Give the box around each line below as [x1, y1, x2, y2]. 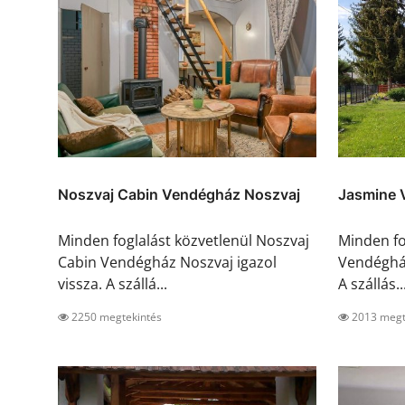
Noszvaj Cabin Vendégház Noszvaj [58, 185, 300, 204]
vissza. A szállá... [58, 274, 167, 295]
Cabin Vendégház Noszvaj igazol [58, 252, 277, 273]
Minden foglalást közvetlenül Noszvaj [58, 231, 309, 251]
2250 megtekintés [69, 309, 162, 325]
